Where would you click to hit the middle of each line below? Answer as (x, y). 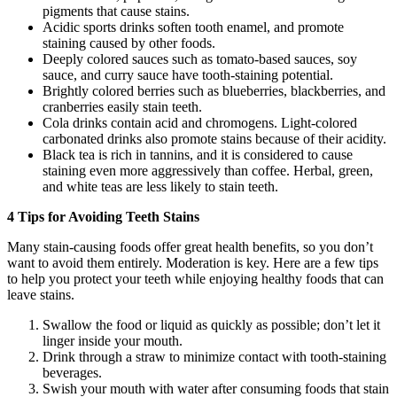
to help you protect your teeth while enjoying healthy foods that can (195, 279)
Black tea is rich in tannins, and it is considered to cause (198, 155)
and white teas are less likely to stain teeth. (160, 187)
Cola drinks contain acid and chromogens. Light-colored (200, 123)
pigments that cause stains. (116, 12)
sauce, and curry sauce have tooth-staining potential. (188, 75)
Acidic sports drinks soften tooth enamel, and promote (193, 27)
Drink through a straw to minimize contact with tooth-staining (214, 357)
